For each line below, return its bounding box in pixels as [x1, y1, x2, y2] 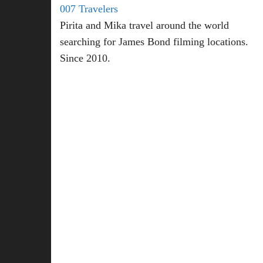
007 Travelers [60, 3, 118, 15]
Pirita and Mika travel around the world [60, 19, 229, 32]
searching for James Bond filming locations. [60, 36, 248, 48]
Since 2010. [60, 52, 110, 65]
